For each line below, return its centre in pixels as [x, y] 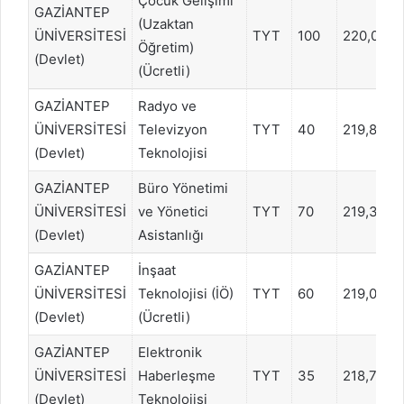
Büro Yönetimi [183, 188]
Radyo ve [167, 106]
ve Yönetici [173, 211]
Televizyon [173, 129]
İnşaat [157, 270]
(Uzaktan [166, 23]
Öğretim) [166, 47]
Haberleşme [177, 375]
